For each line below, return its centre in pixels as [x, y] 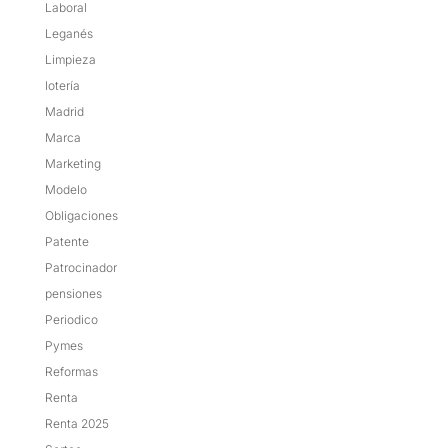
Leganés [68, 33]
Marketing [72, 163]
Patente [66, 241]
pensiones [73, 293]
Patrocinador [80, 267]
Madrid [64, 111]
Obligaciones [81, 215]
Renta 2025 [76, 423]
